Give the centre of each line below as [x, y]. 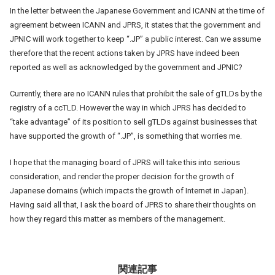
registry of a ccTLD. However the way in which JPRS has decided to [128, 107]
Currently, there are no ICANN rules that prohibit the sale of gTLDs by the [136, 93]
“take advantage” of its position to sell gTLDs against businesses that [134, 122]
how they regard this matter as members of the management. [118, 219]
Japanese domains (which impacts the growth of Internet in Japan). [129, 190]
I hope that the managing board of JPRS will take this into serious [125, 162]
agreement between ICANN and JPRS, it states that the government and [135, 25]
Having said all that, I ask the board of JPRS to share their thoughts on [133, 204]
